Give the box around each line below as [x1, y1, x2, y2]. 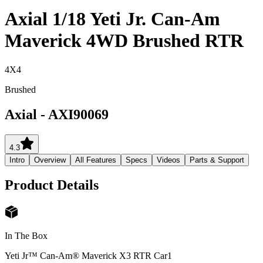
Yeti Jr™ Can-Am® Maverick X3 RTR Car [5, 251, 167, 261]
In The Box [5, 231, 48, 241]
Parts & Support [190, 155, 244, 164]
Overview [34, 155, 66, 164]
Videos [157, 155, 180, 164]
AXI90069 [48, 106, 109, 122]
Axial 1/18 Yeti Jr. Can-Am [5, 8, 220, 30]
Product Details [5, 177, 99, 193]
